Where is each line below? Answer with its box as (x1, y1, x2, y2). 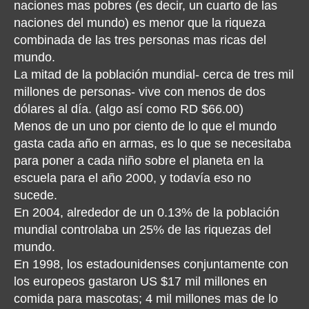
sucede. (14, 188, 57, 202)
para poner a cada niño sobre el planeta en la (14, 154, 263, 168)
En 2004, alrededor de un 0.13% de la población (14, 206, 279, 219)
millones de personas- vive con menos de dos (14, 85, 266, 99)
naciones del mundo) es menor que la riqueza (14, 16, 266, 30)
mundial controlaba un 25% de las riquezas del (14, 223, 271, 237)
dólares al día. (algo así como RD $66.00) (14, 102, 243, 116)
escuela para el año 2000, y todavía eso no (14, 171, 251, 185)
